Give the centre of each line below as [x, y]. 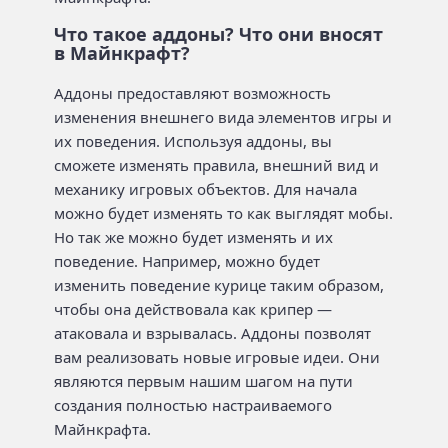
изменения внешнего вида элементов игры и [223, 117]
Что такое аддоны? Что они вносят [218, 34]
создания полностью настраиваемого [193, 405]
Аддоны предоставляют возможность [192, 93]
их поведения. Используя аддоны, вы [193, 141]
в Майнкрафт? [122, 53]
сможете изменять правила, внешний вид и [216, 165]
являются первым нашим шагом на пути [203, 381]
